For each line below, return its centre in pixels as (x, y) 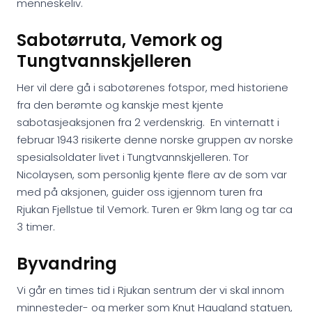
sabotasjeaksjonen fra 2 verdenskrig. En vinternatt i (148, 122)
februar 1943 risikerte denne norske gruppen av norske (155, 140)
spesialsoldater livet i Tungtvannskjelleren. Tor (133, 157)
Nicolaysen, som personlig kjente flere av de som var (152, 174)
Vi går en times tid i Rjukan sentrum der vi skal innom (150, 290)
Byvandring (67, 264)
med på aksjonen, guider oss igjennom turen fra (140, 192)
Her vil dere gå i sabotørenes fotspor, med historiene (153, 87)
